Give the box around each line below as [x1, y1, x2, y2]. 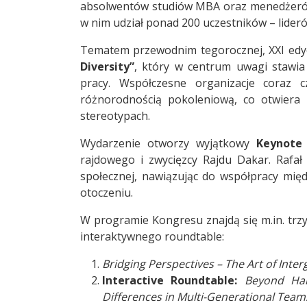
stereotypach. [80, 108, 150, 124]
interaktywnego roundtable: [80, 229, 224, 245]
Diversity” [80, 59, 134, 75]
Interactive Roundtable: [102, 273, 245, 288]
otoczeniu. [80, 185, 133, 201]
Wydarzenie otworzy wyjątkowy [80, 136, 256, 151]
